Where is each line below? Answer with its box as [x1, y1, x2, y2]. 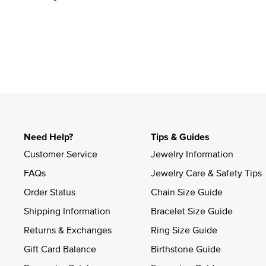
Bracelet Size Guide [151, 204, 233, 217]
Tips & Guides [151, 129, 210, 144]
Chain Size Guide [151, 185, 223, 198]
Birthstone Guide [151, 242, 221, 255]
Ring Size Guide [151, 223, 217, 236]
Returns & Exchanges [24, 223, 112, 236]
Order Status [24, 185, 75, 198]
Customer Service [24, 147, 97, 160]
